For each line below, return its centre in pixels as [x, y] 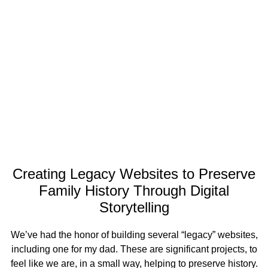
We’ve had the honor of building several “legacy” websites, [134, 235]
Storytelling [134, 207]
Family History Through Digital [134, 191]
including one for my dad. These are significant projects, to [134, 249]
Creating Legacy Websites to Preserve [134, 174]
